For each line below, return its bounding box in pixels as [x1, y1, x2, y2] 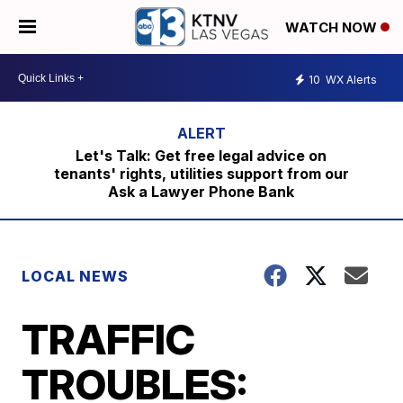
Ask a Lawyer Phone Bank [108, 183, 295, 201]
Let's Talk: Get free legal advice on [76, 147, 327, 165]
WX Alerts [323, 72, 377, 86]
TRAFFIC [22, 314, 196, 364]
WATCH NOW [285, 19, 381, 37]
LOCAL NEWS [22, 267, 130, 285]
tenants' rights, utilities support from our [53, 165, 349, 183]
